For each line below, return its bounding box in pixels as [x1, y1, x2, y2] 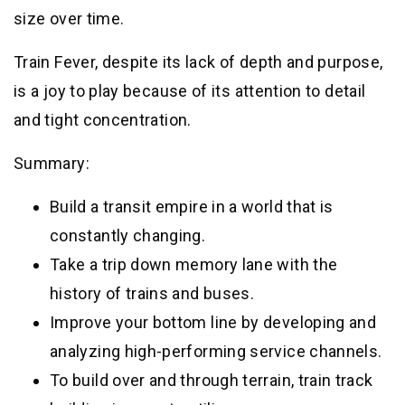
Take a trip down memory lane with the [50, 254, 338, 274]
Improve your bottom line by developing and [50, 312, 377, 332]
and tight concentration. [14, 109, 192, 129]
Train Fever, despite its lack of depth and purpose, [14, 52, 383, 71]
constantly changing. [50, 225, 206, 245]
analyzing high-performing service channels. [50, 341, 382, 361]
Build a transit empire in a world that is [50, 196, 334, 216]
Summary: [14, 153, 89, 173]
